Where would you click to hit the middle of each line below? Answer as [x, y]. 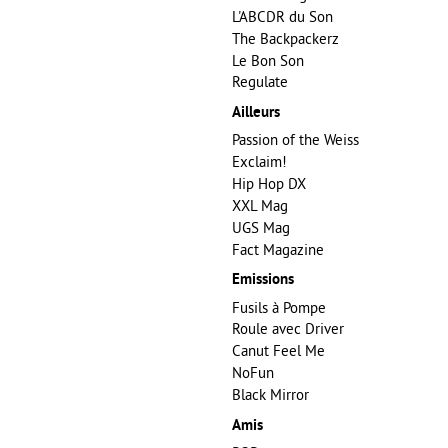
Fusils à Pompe [279, 307]
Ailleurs [256, 113]
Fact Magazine [278, 249]
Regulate [260, 82]
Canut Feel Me [278, 351]
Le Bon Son [268, 60]
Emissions [263, 280]
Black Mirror [270, 394]
